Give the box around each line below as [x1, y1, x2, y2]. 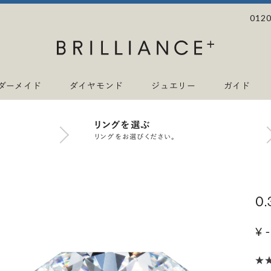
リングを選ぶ [94, 119, 151, 130]
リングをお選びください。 [94, 132, 175, 141]
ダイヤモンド [69, 80, 123, 91]
